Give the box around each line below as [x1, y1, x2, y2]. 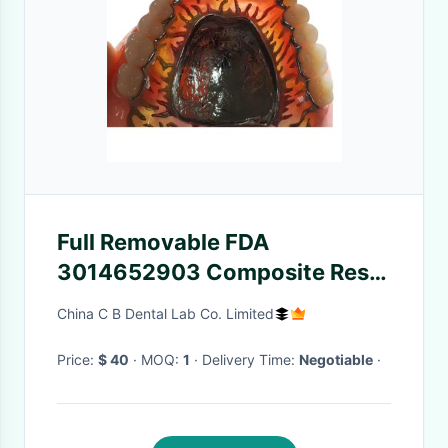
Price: [57, 351, 98, 368]
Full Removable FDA [57, 229, 269, 255]
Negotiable [299, 351, 373, 368]
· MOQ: [141, 351, 183, 368]
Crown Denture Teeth [57, 289, 288, 315]
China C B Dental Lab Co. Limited [57, 305, 274, 322]
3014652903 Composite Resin [57, 259, 389, 285]
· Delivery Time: [202, 351, 299, 368]
